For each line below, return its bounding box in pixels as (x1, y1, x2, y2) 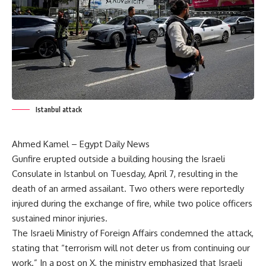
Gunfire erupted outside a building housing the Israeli (12, 153, 225, 165)
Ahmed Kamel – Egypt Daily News (12, 138, 150, 150)
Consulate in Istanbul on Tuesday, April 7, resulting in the (12, 168, 238, 180)
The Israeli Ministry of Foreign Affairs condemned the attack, (12, 227, 254, 239)
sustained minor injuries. (12, 213, 107, 224)
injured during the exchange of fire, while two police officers (12, 198, 252, 210)
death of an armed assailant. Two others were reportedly (12, 183, 244, 195)
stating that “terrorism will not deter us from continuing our (12, 242, 250, 254)
